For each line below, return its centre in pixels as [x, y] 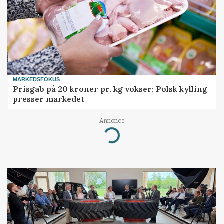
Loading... [101, 132]
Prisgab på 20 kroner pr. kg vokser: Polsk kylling [110, 89]
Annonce [112, 121]
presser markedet [49, 99]
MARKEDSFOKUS [37, 80]
